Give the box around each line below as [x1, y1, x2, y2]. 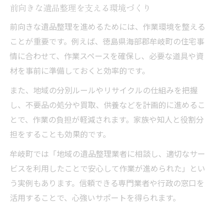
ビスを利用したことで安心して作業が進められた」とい [10, 162, 205, 174]
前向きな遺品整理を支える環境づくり [10, 1, 151, 14]
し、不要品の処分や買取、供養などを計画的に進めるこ [10, 99, 205, 110]
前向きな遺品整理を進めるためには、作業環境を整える [10, 21, 205, 32]
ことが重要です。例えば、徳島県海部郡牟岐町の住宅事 [10, 35, 204, 47]
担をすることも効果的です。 [10, 128, 110, 140]
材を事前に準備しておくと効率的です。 [10, 65, 150, 76]
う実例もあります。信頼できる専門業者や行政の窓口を [10, 177, 204, 189]
